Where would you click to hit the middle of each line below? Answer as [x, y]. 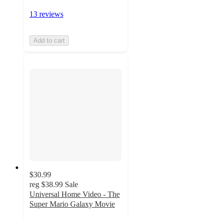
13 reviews [46, 14]
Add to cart [49, 40]
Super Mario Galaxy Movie [72, 204]
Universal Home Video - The [75, 194]
